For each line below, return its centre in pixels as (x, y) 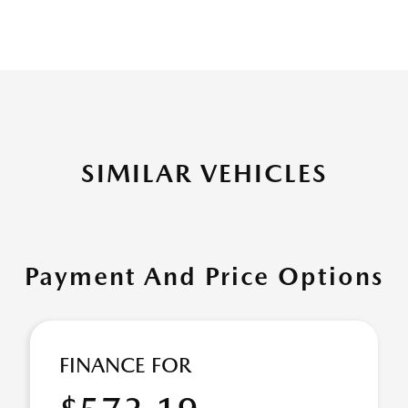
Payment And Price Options (204, 276)
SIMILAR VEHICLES (204, 173)
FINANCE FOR (125, 365)
